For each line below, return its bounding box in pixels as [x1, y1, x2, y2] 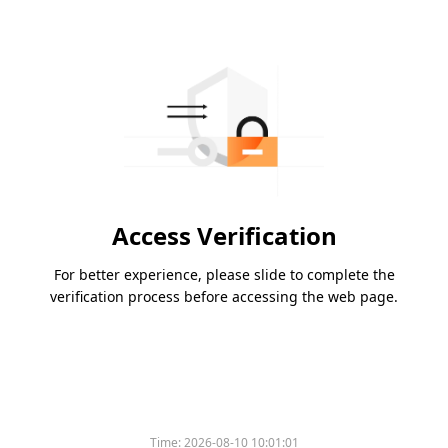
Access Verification [111, 219, 337, 253]
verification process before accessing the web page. [50, 287, 398, 307]
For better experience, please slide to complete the [53, 265, 395, 285]
